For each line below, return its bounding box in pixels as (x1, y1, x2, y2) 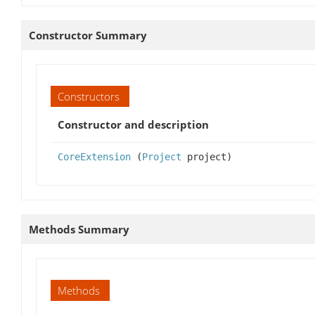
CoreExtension (58, 150, 131, 162)
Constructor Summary (29, 27, 147, 42)
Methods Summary (29, 221, 129, 236)
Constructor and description (58, 117, 209, 131)
